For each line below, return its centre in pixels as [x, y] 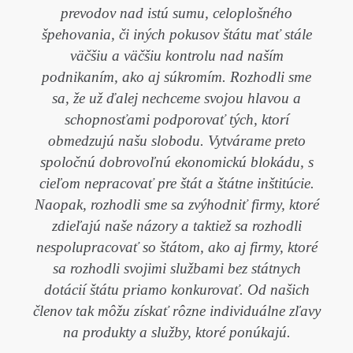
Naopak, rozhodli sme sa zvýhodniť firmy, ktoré [176, 204]
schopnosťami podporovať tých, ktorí [176, 119]
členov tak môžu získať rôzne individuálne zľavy [176, 311]
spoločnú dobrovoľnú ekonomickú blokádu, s [176, 162]
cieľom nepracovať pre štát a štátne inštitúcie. [176, 183]
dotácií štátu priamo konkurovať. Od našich [176, 290]
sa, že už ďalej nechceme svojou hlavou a [176, 98]
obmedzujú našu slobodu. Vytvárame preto [176, 141]
